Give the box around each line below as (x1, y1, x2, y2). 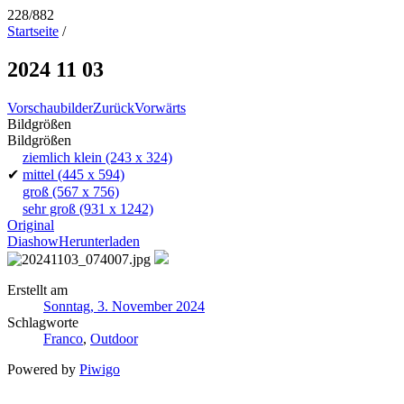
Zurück (93, 99, 134, 115)
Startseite (7, 23, 59, 39)
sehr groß (23, 200, 76, 216)
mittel (23, 166, 54, 182)
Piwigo (79, 361, 120, 377)
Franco (43, 330, 83, 346)
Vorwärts (134, 99, 186, 115)
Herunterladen (59, 233, 140, 249)
